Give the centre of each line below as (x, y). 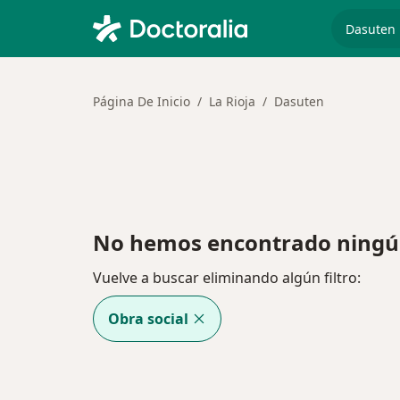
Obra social (148, 319)
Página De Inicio (142, 101)
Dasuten (299, 101)
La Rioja (232, 101)
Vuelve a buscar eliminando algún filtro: (227, 278)
